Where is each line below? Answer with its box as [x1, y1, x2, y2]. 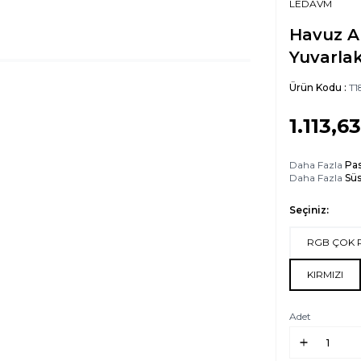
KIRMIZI [307, 268, 343, 281]
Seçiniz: [289, 204, 329, 217]
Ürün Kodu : [289, 81, 349, 94]
